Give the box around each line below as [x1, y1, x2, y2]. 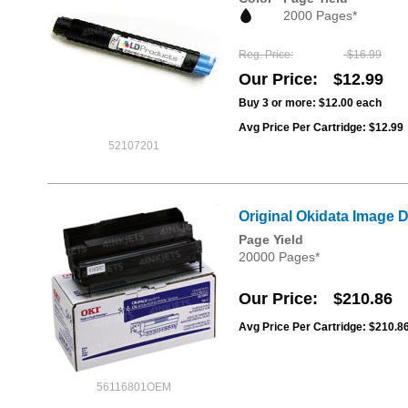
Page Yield [239, 232, 303, 248]
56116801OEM [97, 381, 171, 394]
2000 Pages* [283, 8, 357, 23]
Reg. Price [239, 48, 291, 62]
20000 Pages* [239, 250, 320, 265]
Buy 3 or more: [239, 97, 319, 110]
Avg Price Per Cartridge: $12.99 [239, 121, 403, 135]
